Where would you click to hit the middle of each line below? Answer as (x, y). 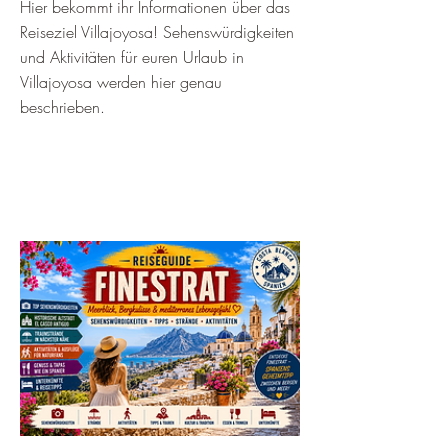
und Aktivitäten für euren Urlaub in (132, 57)
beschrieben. (62, 107)
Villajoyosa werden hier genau (121, 82)
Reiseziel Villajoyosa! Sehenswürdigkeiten (157, 32)
